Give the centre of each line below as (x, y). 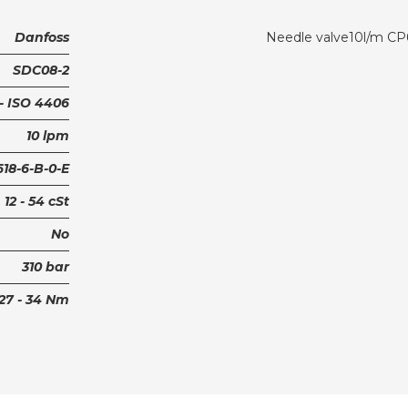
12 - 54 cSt (36, 201)
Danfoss (41, 37)
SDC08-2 (41, 70)
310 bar (45, 266)
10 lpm (47, 135)
